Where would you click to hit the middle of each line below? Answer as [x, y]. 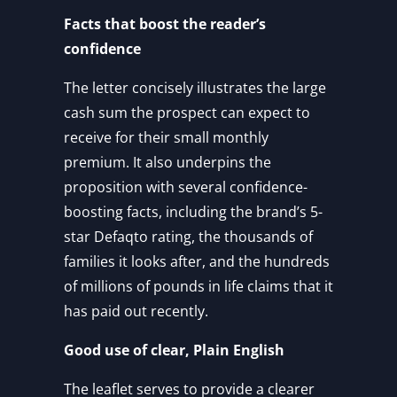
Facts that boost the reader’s [165, 24]
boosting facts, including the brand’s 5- [193, 212]
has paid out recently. [136, 311]
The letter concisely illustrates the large [195, 88]
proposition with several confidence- [186, 187]
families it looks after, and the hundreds [197, 262]
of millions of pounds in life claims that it [198, 287]
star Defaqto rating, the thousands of [188, 237]
